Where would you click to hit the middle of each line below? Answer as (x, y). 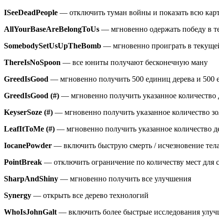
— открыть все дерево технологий (90, 196)
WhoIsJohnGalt (30, 212)
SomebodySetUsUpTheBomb (53, 46)
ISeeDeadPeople (31, 13)
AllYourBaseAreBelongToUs (52, 29)
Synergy (18, 196)
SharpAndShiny (31, 179)
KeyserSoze (23, 112)
